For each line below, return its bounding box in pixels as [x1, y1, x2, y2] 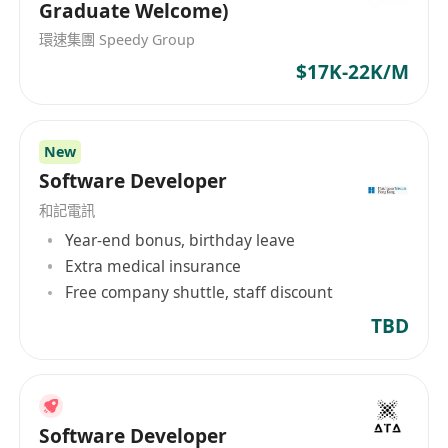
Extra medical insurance [65, 255, 242, 277]
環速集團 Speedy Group [39, 30, 196, 50]
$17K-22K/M [295, 59, 409, 86]
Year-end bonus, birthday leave [65, 228, 296, 251]
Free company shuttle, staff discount [65, 281, 334, 304]
